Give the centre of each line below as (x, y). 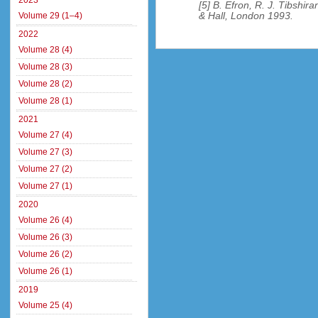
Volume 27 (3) (45, 152)
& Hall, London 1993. (246, 16)
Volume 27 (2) (45, 169)
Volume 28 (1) (45, 101)
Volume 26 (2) (45, 254)
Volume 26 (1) (45, 271)
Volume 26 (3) (45, 237)
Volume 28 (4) (45, 50)
